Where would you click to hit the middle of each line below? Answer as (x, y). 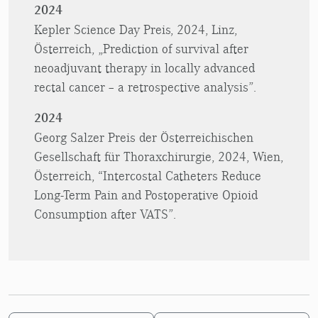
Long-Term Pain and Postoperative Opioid (146, 195)
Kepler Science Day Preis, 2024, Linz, (136, 30)
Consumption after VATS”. (105, 214)
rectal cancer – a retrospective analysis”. (145, 87)
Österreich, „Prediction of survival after (141, 49)
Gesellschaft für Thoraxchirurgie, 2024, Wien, (159, 157)
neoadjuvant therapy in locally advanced (144, 68)
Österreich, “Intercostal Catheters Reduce (148, 176)
